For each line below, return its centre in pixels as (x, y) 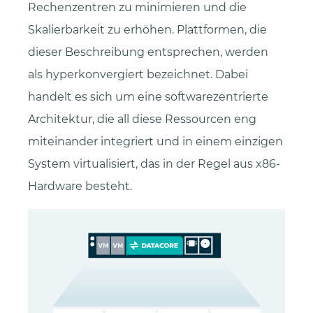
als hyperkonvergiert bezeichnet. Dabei (138, 75)
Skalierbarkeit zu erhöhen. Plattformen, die (147, 30)
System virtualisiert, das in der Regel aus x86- (154, 164)
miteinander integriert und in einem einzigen (155, 142)
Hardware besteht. (80, 187)
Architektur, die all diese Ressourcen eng (142, 119)
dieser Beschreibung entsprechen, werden (148, 52)
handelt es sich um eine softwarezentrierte (148, 97)
